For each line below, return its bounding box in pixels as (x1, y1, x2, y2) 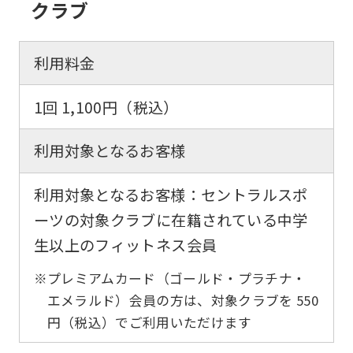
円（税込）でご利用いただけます (46, 312, 252, 332)
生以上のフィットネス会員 (33, 234, 217, 257)
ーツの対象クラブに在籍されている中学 (33, 209, 308, 232)
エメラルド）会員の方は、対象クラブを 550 (46, 290, 318, 310)
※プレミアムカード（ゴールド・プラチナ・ (33, 268, 307, 288)
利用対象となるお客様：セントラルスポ (33, 184, 308, 206)
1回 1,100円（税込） (33, 95, 179, 118)
